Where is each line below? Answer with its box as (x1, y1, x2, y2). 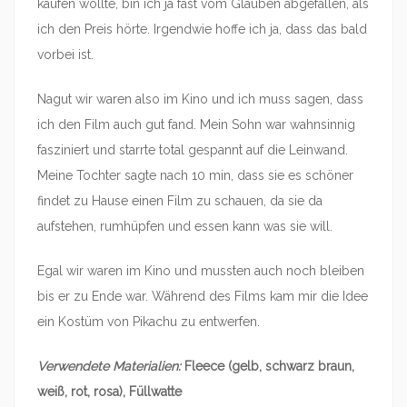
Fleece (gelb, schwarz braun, (181, 358, 354, 373)
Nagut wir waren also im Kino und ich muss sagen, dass (37, 91, 363, 106)
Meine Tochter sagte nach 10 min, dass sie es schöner (37, 167, 353, 183)
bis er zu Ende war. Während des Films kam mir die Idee (37, 288, 368, 303)
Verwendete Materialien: (37, 358, 181, 373)
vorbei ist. (37, 46, 94, 62)
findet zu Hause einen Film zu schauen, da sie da (37, 193, 323, 208)
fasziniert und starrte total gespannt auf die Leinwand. (37, 142, 348, 157)
